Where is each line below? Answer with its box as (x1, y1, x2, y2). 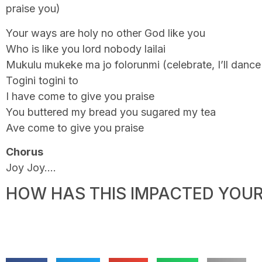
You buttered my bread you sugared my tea (6, 105, 216, 118)
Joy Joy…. (6, 161, 56, 174)
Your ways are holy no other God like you (6, 26, 205, 39)
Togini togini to (6, 74, 78, 87)
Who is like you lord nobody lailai (6, 42, 166, 55)
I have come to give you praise (6, 89, 154, 102)
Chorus (6, 146, 43, 158)
